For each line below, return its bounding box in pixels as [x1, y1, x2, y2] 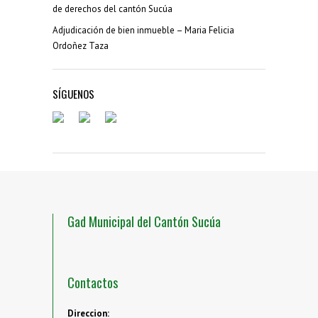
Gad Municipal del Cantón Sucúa [67, 212, 221, 231]
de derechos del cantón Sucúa [53, 3, 172, 16]
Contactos [67, 273, 118, 292]
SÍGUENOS [53, 86, 94, 102]
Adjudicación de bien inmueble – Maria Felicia [53, 24, 234, 37]
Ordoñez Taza [53, 40, 109, 53]
